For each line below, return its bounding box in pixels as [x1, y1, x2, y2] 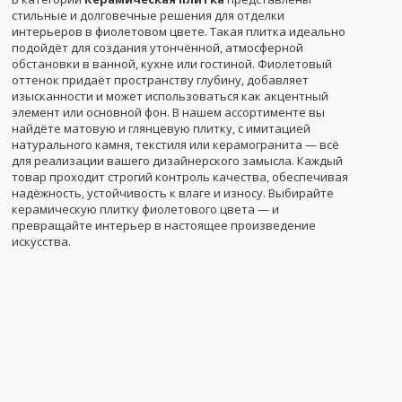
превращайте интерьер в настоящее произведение [12, 216, 316, 233]
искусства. [12, 232, 71, 249]
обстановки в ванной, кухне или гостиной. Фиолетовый [12, 55, 332, 72]
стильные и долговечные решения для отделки [12, 6, 284, 23]
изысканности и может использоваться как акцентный [12, 87, 328, 104]
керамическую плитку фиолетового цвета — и [12, 200, 279, 217]
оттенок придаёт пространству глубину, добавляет [12, 71, 309, 88]
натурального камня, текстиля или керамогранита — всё [12, 135, 339, 153]
